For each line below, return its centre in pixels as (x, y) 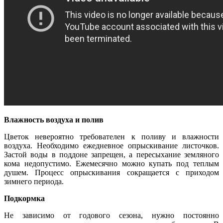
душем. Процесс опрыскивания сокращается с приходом (111, 173)
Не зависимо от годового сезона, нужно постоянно (111, 216)
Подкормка (24, 199)
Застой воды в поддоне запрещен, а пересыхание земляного (111, 155)
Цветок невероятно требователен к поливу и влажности (111, 137)
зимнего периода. (34, 182)
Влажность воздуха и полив (54, 120)
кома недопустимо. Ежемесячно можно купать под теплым (111, 164)
